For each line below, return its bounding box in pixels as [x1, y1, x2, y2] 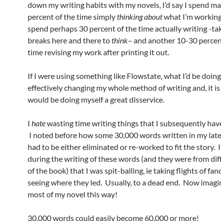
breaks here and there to [28, 36, 111, 45]
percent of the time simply [28, 12, 117, 21]
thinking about [117, 12, 162, 21]
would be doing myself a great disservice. [28, 95, 164, 104]
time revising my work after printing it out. [28, 47, 169, 57]
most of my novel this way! [28, 189, 117, 199]
